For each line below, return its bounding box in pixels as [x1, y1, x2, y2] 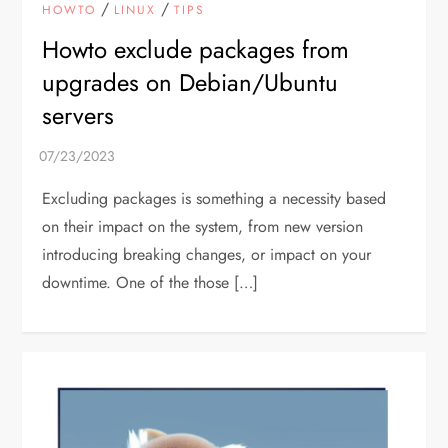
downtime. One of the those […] [42, 270, 259, 294]
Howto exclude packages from [42, 31, 350, 67]
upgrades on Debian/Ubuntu [42, 64, 339, 100]
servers [42, 97, 115, 133]
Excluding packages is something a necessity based [42, 186, 387, 210]
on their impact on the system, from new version [42, 214, 364, 238]
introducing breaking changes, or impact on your [42, 242, 372, 266]
